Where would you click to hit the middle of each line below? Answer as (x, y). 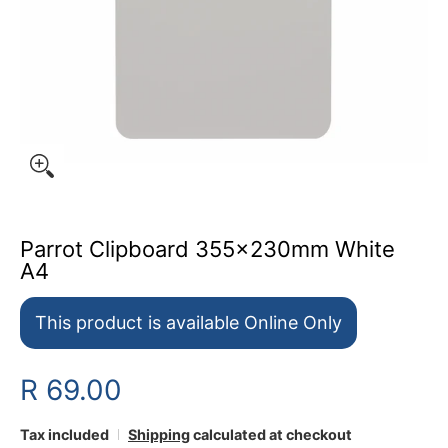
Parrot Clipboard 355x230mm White (207, 249)
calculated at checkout (271, 434)
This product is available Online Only (188, 322)
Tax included (64, 434)
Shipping (159, 434)
